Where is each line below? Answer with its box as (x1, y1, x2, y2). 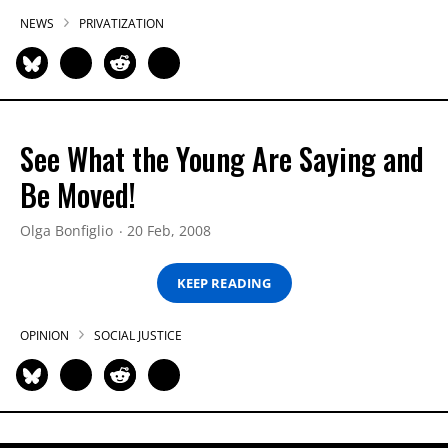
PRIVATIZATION (79, 15, 164, 32)
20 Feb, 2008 (127, 221, 211, 240)
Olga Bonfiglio (20, 221, 113, 240)
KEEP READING (177, 273, 271, 292)
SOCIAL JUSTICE (94, 327, 182, 344)
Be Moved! (20, 172, 136, 217)
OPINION (20, 327, 69, 344)
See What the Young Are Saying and (20, 136, 424, 181)
